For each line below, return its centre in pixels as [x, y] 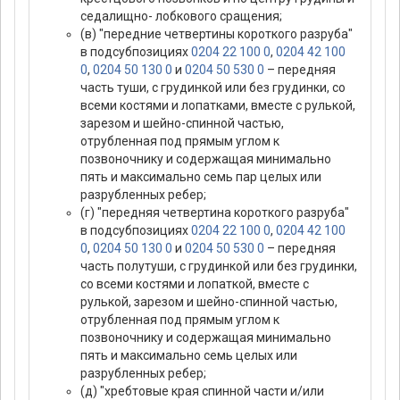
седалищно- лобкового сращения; [181, 17]
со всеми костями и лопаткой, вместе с [195, 284]
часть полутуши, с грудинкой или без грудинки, [219, 267]
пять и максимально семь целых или [189, 356]
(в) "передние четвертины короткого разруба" [217, 34]
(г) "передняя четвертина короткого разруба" [215, 213]
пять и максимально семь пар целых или [201, 177]
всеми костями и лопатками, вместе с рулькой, [218, 106]
